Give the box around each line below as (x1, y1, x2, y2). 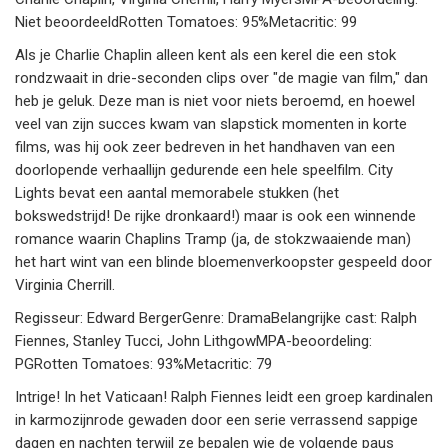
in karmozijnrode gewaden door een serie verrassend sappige (15, 411, 418, 430)
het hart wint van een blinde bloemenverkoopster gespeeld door (15, 253, 432, 272)
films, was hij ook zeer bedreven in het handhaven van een (15, 138, 395, 157)
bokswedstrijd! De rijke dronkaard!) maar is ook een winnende (15, 207, 416, 226)
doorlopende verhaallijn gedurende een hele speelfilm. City (15, 161, 393, 180)
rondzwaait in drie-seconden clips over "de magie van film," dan (15, 69, 428, 88)
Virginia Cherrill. (15, 276, 115, 295)
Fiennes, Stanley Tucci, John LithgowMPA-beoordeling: (15, 332, 372, 351)
